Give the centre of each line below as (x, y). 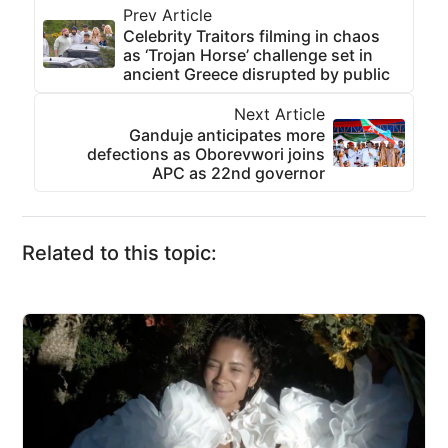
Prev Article (167, 15)
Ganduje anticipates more (227, 135)
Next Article (279, 114)
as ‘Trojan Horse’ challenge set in (248, 55)
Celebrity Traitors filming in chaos (251, 36)
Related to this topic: (119, 253)
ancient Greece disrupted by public (256, 74)
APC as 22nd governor (238, 173)
